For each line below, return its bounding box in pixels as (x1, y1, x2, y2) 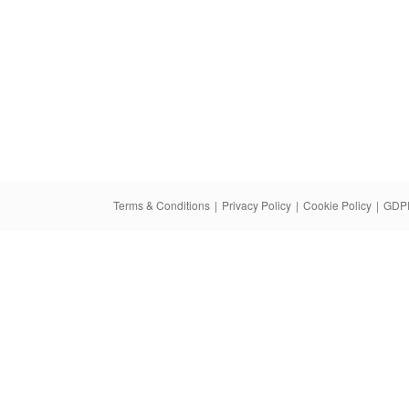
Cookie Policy (303, 197, 372, 213)
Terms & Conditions (113, 197, 210, 213)
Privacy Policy (222, 197, 291, 213)
